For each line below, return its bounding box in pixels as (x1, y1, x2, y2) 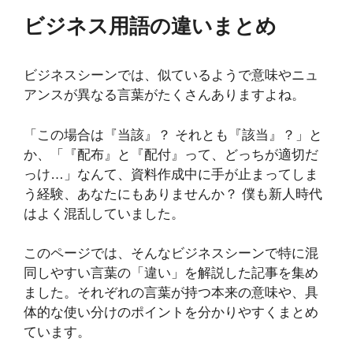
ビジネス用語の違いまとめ (24, 15, 277, 37)
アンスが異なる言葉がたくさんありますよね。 (24, 87, 305, 102)
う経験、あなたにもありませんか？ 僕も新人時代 (24, 186, 322, 202)
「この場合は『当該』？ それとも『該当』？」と (24, 127, 322, 143)
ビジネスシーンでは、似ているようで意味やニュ (24, 68, 318, 83)
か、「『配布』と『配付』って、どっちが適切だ (24, 147, 318, 162)
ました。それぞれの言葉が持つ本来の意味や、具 (24, 285, 318, 300)
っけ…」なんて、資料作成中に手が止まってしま (24, 166, 318, 182)
